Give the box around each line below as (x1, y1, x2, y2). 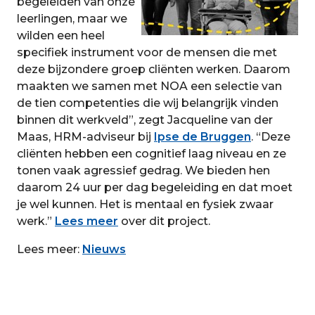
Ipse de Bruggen (154, 130, 251, 144)
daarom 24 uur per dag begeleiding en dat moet (17, 181, 292, 195)
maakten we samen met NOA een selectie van (17, 79, 282, 94)
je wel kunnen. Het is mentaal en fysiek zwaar (17, 198, 274, 212)
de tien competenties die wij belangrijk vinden (17, 96, 278, 110)
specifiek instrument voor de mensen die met (17, 46, 277, 60)
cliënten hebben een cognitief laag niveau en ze (17, 147, 286, 161)
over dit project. (118, 214, 210, 229)
